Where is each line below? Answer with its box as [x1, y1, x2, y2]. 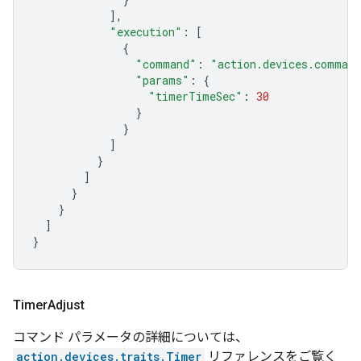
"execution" [110, 24, 182, 39]
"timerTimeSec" [148, 89, 243, 104]
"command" [135, 56, 197, 72]
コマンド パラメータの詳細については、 [13, 330, 248, 345]
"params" [135, 73, 189, 88]
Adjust [48, 297, 88, 313]
